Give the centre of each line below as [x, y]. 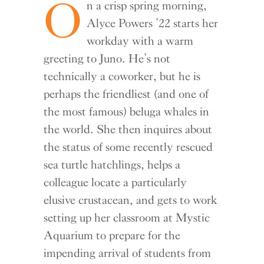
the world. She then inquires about [128, 129]
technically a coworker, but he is [122, 76]
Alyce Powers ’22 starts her [153, 23]
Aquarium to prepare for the [112, 235]
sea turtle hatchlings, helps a [112, 164]
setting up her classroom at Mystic [127, 217]
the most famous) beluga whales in [127, 111]
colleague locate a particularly [115, 182]
